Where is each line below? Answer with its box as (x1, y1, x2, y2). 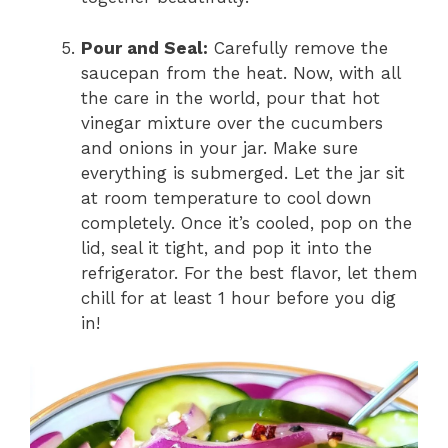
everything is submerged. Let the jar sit (81, 162, 405, 183)
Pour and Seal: (81, 37, 208, 58)
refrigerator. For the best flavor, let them (81, 262, 418, 283)
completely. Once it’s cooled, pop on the (81, 212, 412, 233)
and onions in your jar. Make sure (81, 137, 358, 158)
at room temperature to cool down (81, 187, 372, 208)
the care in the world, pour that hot (81, 87, 380, 108)
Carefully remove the (208, 37, 388, 58)
